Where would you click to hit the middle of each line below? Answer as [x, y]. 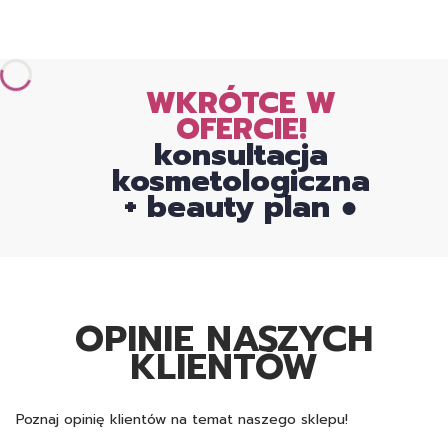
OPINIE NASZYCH [224, 339]
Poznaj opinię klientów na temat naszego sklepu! [182, 419]
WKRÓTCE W [241, 103]
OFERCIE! [241, 129]
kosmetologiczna [241, 181]
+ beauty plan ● [241, 207]
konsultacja [241, 155]
